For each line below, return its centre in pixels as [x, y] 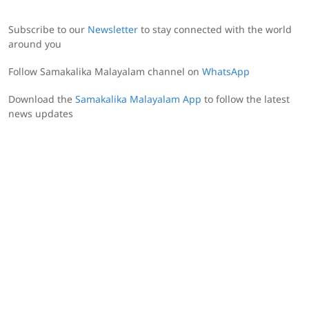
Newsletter [113, 31]
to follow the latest [246, 100]
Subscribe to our [48, 31]
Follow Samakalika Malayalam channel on [105, 73]
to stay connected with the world [215, 31]
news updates [42, 115]
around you [35, 45]
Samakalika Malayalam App [138, 100]
